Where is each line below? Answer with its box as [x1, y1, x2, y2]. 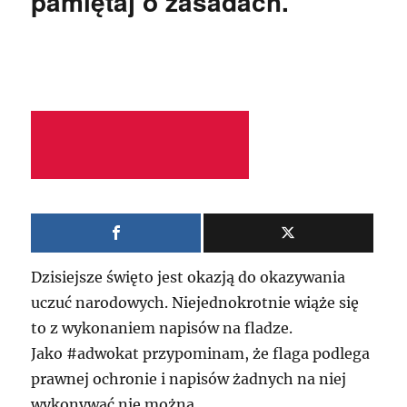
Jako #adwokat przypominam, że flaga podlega [31, 344, 371, 362]
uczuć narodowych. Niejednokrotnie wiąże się [31, 293, 360, 312]
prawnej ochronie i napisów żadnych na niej [31, 370, 347, 388]
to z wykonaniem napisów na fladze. [31, 319, 293, 337]
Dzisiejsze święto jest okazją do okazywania [31, 268, 346, 286]
